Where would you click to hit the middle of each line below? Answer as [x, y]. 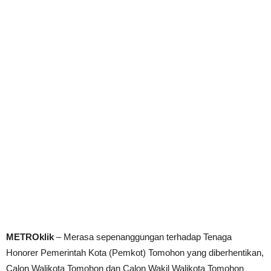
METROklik [30, 237]
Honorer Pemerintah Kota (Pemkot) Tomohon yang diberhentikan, [135, 253]
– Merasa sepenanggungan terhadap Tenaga [143, 237]
